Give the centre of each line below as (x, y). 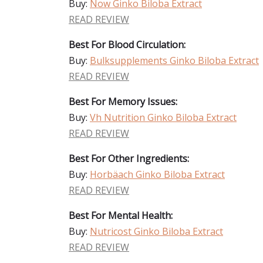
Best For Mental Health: (121, 215)
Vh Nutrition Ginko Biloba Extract (163, 117)
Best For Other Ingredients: (129, 159)
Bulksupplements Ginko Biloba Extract (174, 60)
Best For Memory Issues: (123, 102)
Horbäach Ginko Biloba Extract (157, 174)
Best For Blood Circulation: (127, 45)
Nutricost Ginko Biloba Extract (156, 231)
